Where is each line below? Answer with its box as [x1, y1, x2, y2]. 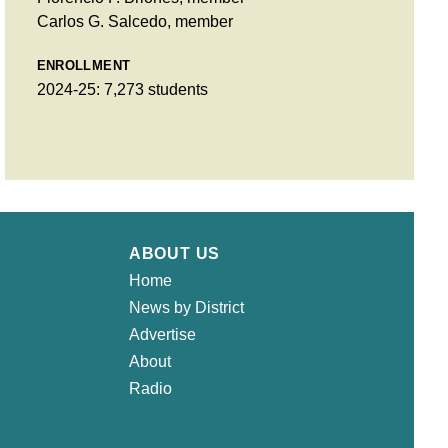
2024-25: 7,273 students [36, 80, 208, 98]
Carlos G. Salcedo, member [36, 12, 233, 30]
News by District [128, 298, 244, 316]
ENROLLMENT [36, 57, 131, 73]
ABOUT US [128, 244, 221, 262]
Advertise [128, 325, 196, 343]
